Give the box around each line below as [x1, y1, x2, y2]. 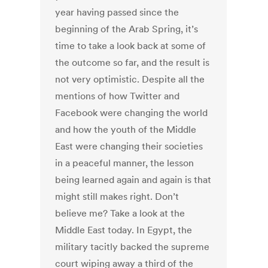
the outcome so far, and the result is [55, 56, 210, 69]
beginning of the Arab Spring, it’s [55, 23, 199, 35]
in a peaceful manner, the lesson [55, 157, 194, 169]
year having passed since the [55, 6, 179, 19]
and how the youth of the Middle [55, 123, 197, 136]
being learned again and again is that [55, 173, 212, 186]
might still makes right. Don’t [55, 190, 179, 203]
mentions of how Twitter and [55, 90, 180, 102]
